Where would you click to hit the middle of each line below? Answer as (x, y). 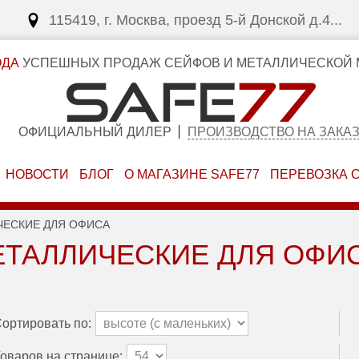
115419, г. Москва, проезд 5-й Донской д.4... (196, 20)
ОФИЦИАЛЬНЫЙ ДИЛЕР (95, 132)
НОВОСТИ (38, 174)
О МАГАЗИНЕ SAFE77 (192, 174)
